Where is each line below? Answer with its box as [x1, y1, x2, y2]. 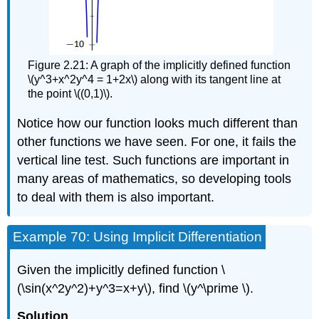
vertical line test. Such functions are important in [17, 152, 290, 167]
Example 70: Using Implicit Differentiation [13, 229, 263, 245]
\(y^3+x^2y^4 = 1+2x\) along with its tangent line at [28, 73, 281, 86]
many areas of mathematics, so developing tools [17, 171, 292, 186]
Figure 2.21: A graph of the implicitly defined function [28, 59, 291, 72]
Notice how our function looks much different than [17, 115, 298, 130]
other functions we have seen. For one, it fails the [17, 134, 297, 149]
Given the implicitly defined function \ [17, 263, 226, 278]
